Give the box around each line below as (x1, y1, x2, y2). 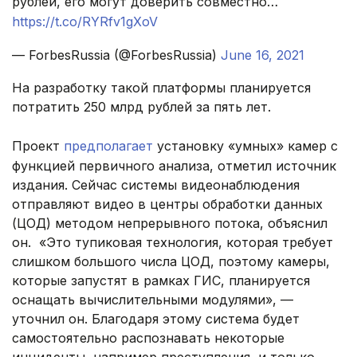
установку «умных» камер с (153, 138, 338, 155)
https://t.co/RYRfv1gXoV (12, 14, 158, 30)
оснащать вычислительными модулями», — (12, 292, 293, 308)
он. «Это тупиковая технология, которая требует (12, 234, 333, 251)
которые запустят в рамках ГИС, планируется (12, 273, 310, 289)
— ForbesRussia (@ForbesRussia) (12, 47, 221, 64)
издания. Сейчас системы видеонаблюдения (12, 177, 300, 194)
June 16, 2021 (221, 47, 304, 64)
